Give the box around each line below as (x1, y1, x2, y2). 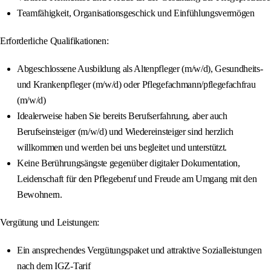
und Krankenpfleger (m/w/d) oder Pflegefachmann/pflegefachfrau (17, 79, 256, 90)
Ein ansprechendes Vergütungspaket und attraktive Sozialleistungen (17, 245, 262, 256)
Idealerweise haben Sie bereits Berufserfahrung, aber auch (17, 111, 227, 122)
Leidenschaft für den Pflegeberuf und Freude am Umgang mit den (17, 174, 257, 184)
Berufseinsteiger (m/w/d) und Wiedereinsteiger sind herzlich (17, 126, 234, 137)
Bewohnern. (17, 189, 62, 200)
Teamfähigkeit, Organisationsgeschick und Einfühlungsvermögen (17, 8, 255, 19)
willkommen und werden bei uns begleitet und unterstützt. (17, 142, 227, 153)
